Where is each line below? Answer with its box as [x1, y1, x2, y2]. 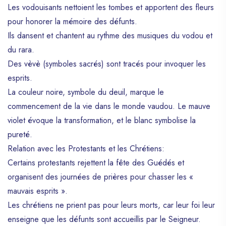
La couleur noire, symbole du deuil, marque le [8, 86, 164, 98]
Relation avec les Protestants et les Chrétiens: [8, 142, 164, 154]
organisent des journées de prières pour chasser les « [8, 171, 193, 183]
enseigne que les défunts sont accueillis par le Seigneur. [8, 213, 201, 225]
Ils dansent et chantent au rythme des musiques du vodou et [8, 29, 212, 41]
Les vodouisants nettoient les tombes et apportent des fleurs [8, 1, 214, 13]
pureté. [8, 128, 32, 140]
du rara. [8, 43, 34, 55]
